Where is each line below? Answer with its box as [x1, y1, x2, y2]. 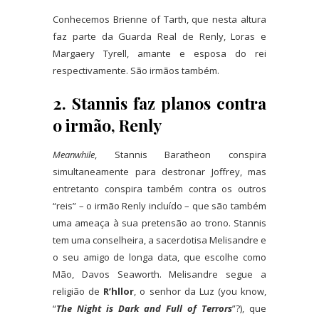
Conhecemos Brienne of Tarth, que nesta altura [53, 13, 266, 26]
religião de [53, 285, 104, 298]
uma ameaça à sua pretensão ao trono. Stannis [53, 216, 266, 230]
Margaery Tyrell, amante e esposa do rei [53, 47, 266, 61]
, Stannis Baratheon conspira [95, 148, 266, 162]
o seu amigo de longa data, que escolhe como [53, 251, 266, 264]
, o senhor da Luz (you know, [134, 285, 266, 298]
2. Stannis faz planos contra [53, 92, 266, 115]
